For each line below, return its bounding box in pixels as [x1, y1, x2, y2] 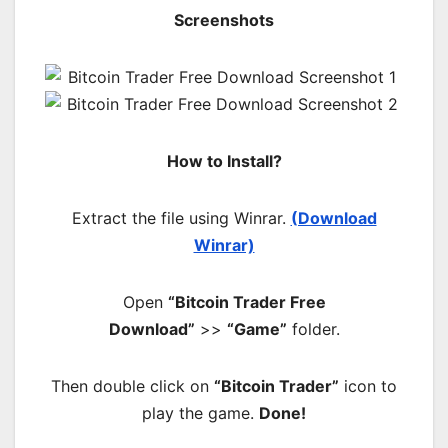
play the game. [142, 402, 259, 423]
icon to [339, 375, 397, 396]
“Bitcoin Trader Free [167, 291, 326, 312]
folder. [286, 318, 340, 339]
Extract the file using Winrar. [71, 207, 291, 228]
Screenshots [174, 9, 274, 30]
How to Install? [166, 150, 282, 171]
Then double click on [51, 375, 214, 396]
